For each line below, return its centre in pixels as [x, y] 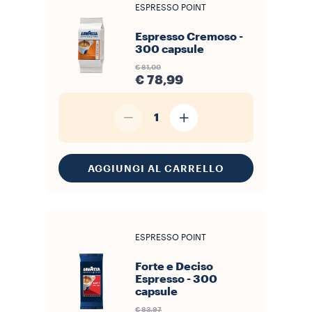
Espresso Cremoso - [189, 37]
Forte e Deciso [174, 267]
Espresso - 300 [176, 279]
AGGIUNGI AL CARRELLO [156, 168]
